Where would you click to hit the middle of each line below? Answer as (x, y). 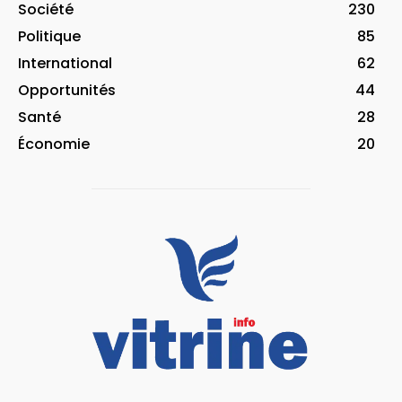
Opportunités (67, 90)
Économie (54, 144)
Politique (49, 36)
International (65, 63)
